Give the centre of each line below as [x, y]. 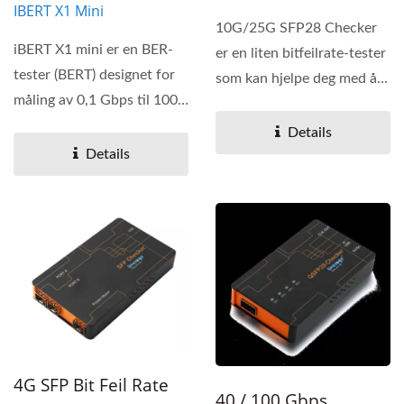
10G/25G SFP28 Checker [296, 28]
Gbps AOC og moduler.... [92, 126]
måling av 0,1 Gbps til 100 [96, 101]
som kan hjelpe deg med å [296, 79]
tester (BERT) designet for [94, 75]
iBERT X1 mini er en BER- [93, 50]
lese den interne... [271, 104]
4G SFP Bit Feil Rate [91, 386]
